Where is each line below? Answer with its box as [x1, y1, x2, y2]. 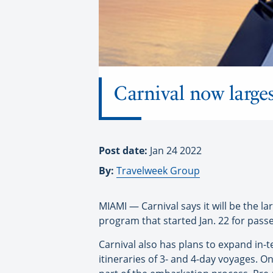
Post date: [99, 143, 150, 157]
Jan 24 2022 [150, 143, 202, 157]
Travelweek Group [116, 163, 200, 177]
